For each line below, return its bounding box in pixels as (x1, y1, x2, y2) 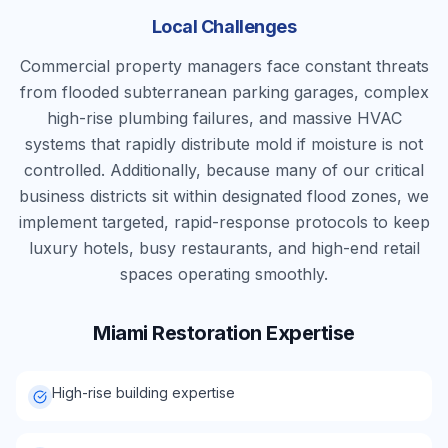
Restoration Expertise (147, 321, 355, 345)
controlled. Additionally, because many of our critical (24, 160, 424, 180)
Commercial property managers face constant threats (19, 56, 429, 76)
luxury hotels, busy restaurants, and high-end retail (28, 238, 420, 258)
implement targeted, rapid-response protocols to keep (18, 212, 430, 232)
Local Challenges (151, 16, 297, 37)
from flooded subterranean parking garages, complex (19, 82, 429, 102)
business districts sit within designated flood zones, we (19, 186, 429, 206)
